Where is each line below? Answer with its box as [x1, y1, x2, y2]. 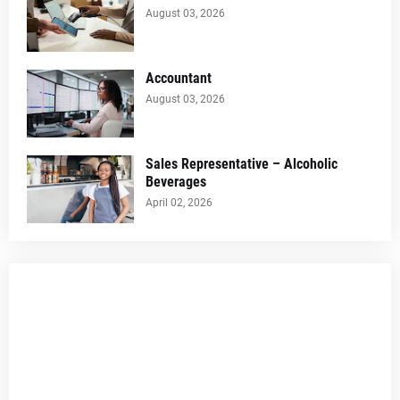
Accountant [146, 70, 212, 87]
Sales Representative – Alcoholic [146, 155, 337, 172]
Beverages [146, 173, 206, 190]
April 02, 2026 [146, 196, 212, 209]
